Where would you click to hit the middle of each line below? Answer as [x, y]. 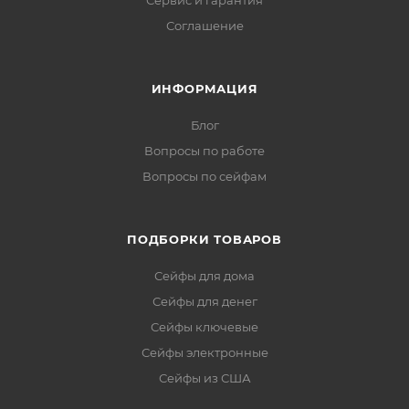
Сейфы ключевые [204, 327]
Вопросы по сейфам [204, 176]
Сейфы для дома [204, 276]
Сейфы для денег [204, 301]
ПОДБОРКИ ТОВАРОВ [204, 239]
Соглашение [204, 26]
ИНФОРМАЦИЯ [204, 89]
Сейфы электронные [204, 352]
